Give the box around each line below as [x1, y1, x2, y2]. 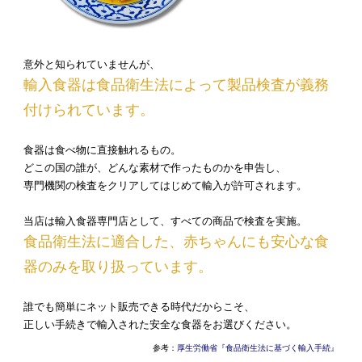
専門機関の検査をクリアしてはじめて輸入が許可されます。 [23, 180, 307, 192]
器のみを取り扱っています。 [23, 259, 213, 276]
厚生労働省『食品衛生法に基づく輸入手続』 [177, 343, 339, 353]
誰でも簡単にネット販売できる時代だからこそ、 [23, 301, 255, 313]
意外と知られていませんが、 [23, 59, 160, 70]
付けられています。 [23, 103, 154, 119]
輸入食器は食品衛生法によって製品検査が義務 [23, 78, 329, 94]
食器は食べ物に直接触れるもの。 [23, 145, 181, 156]
